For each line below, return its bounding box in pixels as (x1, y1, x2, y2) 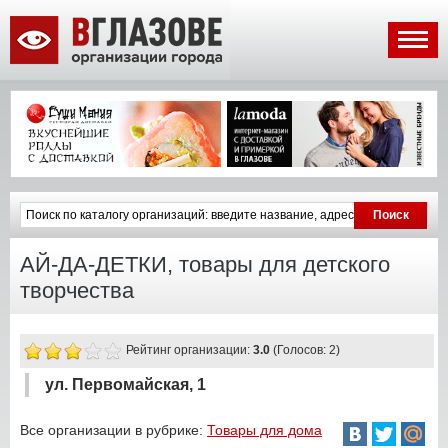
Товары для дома (207, 421, 322, 438)
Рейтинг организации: (123, 342, 253, 357)
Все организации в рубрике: (20, 421, 207, 438)
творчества (20, 277, 134, 303)
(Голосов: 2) (270, 342, 340, 357)
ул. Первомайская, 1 (45, 375, 206, 393)
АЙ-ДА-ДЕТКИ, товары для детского (20, 251, 390, 277)
